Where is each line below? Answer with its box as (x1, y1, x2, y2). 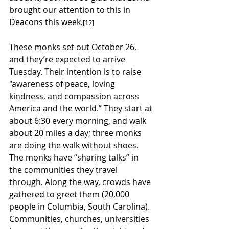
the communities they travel (9, 164, 120, 175)
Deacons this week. (9, 16, 83, 28)
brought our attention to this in (9, 4, 132, 15)
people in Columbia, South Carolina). (9, 200, 152, 212)
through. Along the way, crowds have (9, 176, 153, 188)
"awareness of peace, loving (9, 78, 117, 89)
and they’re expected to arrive (9, 53, 127, 65)
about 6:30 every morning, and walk (9, 114, 148, 126)
